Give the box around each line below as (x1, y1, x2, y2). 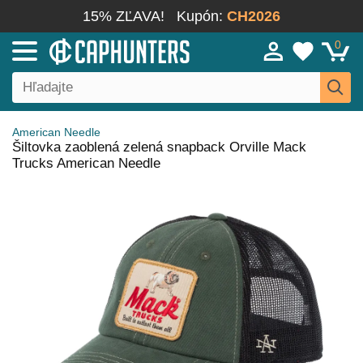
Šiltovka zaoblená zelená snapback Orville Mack (12, 139, 306, 155)
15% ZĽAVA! (83, 8, 164, 24)
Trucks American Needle (12, 156, 160, 171)
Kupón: (177, 8, 227, 24)
